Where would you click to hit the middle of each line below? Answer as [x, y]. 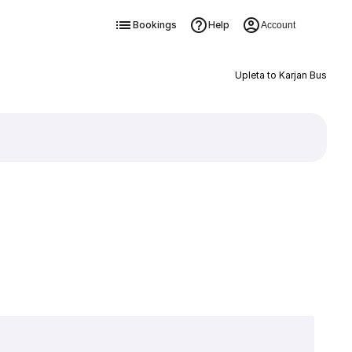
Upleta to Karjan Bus [280, 75]
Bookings [154, 25]
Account [278, 25]
